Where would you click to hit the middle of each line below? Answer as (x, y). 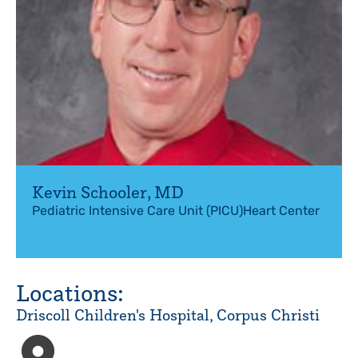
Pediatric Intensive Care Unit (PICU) (137, 212)
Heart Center (281, 212)
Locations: (70, 292)
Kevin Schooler (89, 192)
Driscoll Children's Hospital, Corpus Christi (168, 315)
